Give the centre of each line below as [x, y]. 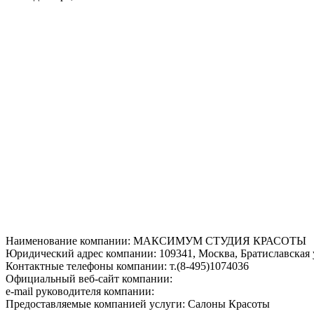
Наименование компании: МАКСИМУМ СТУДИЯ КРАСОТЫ [156, 240]
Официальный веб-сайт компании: [89, 278]
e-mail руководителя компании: [80, 291]
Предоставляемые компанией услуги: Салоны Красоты [138, 303]
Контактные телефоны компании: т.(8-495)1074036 [127, 266]
